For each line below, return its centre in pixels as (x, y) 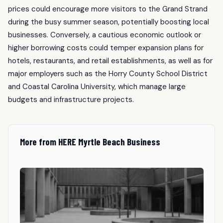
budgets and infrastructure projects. (71, 99)
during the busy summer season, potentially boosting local (109, 22)
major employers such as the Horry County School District (108, 73)
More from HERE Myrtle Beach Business (90, 141)
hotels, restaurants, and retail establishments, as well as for (110, 60)
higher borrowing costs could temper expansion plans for (106, 48)
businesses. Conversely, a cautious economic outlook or (105, 35)
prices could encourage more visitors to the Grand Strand (108, 9)
